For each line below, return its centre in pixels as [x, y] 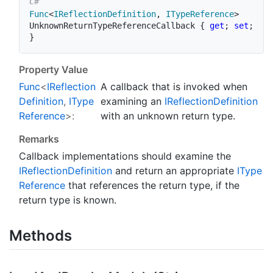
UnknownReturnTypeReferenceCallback [115, 26]
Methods [42, 235]
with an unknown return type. [168, 115]
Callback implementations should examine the [125, 156]
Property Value [53, 70]
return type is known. [68, 200]
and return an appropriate [175, 170]
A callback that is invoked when [174, 86]
